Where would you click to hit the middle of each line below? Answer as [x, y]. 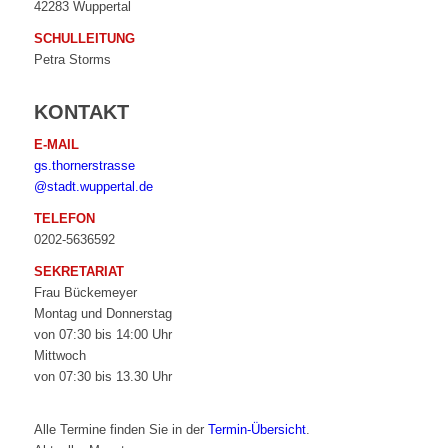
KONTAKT [81, 112]
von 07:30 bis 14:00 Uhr [102, 335]
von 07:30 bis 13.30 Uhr [102, 377]
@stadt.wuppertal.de [93, 187]
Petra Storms [72, 60]
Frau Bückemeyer [85, 293]
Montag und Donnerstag [102, 314]
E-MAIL [56, 145]
